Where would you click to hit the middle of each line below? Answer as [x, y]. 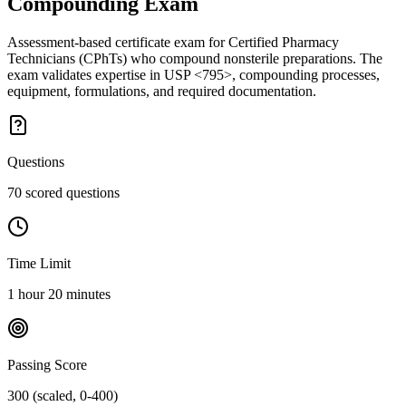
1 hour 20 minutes [59, 295]
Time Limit [39, 264]
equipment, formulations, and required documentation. [162, 92]
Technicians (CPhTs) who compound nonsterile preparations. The [195, 59]
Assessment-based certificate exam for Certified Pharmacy [173, 43]
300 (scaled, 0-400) [63, 396]
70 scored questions [63, 193]
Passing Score [47, 365]
